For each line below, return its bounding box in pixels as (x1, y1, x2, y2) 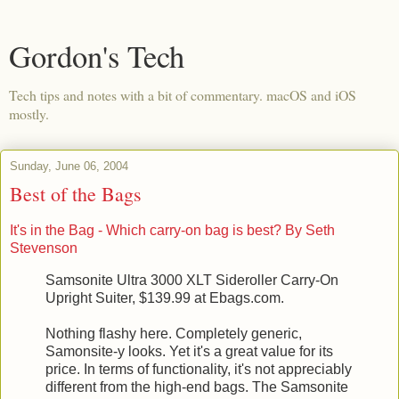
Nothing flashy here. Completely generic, (45, 325, 302, 341)
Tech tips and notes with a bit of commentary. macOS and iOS (9, 85, 356, 104)
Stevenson (10, 240, 77, 256)
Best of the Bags (10, 181, 142, 207)
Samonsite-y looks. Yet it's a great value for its (45, 343, 333, 359)
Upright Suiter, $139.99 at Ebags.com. (45, 289, 284, 305)
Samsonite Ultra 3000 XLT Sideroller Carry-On (45, 272, 338, 288)
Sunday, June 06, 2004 (10, 159, 128, 173)
